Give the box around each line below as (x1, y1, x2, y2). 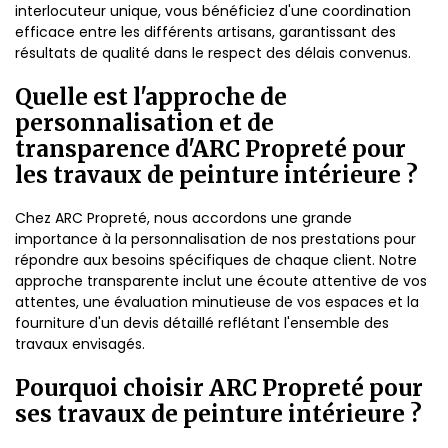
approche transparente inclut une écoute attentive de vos (15, 271, 427, 291)
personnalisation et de (15, 109, 274, 137)
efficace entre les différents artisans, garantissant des (15, 22, 396, 42)
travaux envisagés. (15, 334, 145, 354)
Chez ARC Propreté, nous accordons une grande (15, 208, 352, 228)
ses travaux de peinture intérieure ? (15, 400, 422, 428)
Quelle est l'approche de (15, 83, 287, 111)
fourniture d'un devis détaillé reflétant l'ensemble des (15, 313, 389, 333)
